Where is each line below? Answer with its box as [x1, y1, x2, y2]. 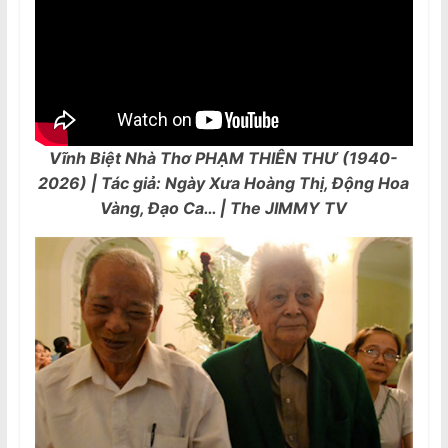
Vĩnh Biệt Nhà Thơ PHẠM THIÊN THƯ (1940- [49, 147, 399, 168]
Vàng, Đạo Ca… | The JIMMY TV [100, 197, 348, 218]
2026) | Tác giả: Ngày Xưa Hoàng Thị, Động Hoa [38, 172, 410, 193]
